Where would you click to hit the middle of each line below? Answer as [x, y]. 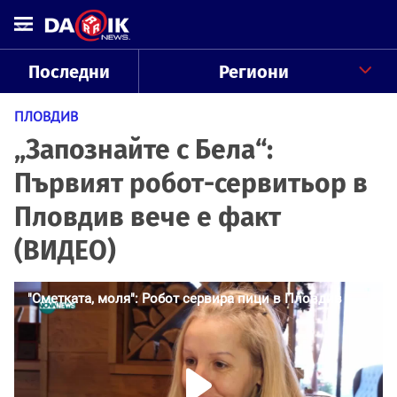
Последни [69, 72]
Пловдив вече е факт [148, 217]
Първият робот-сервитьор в [191, 183]
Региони [253, 72]
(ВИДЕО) [65, 251]
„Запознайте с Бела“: [144, 150]
